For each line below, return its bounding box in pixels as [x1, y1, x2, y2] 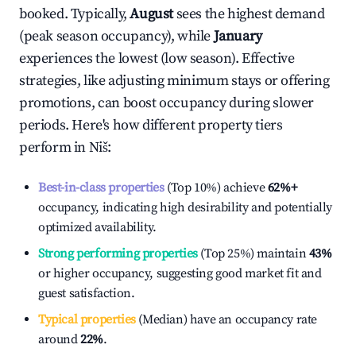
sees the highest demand [176, 5, 325, 23]
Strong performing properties [38, 246, 198, 261]
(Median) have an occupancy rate [135, 311, 318, 327]
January [213, 27, 262, 45]
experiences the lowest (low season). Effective [19, 49, 295, 68]
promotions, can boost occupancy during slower [19, 94, 315, 112]
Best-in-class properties [38, 180, 164, 195]
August [130, 5, 174, 23]
